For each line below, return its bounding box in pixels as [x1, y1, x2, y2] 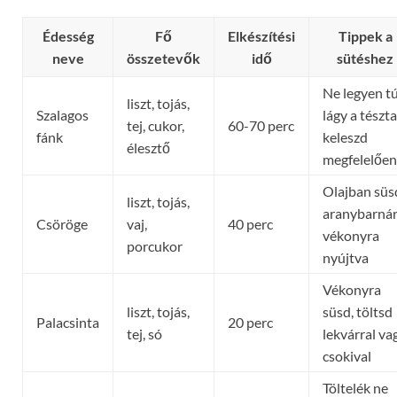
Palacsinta [36, 313, 99, 331]
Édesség [42, 27, 94, 44]
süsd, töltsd [323, 302, 393, 320]
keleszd [323, 128, 368, 145]
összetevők [127, 49, 200, 66]
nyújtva [323, 248, 369, 266]
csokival [323, 346, 371, 364]
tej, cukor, [127, 116, 184, 134]
